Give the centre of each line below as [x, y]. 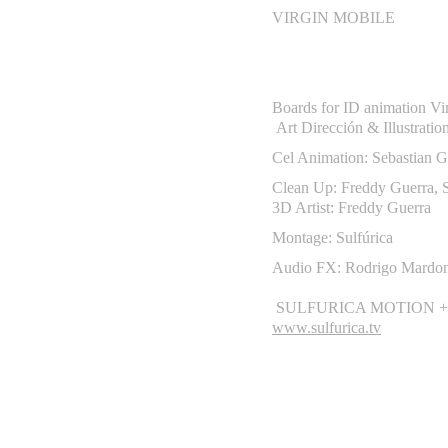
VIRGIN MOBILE [333, 17]
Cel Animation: [322, 157]
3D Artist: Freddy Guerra [351, 207]
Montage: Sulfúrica [332, 237]
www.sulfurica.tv [326, 327]
